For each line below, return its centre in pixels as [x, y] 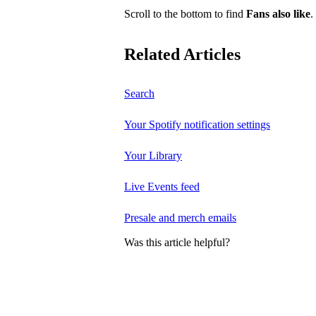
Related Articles [182, 55]
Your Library [153, 156]
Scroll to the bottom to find [185, 13]
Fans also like [278, 13]
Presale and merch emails [180, 218]
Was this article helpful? [177, 242]
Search [139, 94]
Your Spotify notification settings [197, 125]
